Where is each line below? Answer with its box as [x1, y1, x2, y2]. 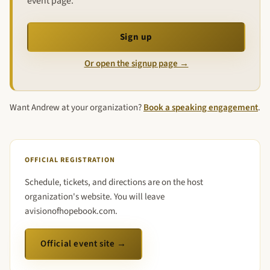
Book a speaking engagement [143, 101, 258, 115]
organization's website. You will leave [25, 190, 165, 204]
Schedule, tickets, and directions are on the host [25, 176, 203, 189]
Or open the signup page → [84, 57, 189, 71]
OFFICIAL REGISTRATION [25, 155, 116, 166]
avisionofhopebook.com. [25, 205, 118, 218]
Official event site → [40, 237, 127, 251]
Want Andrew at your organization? [10, 101, 143, 115]
